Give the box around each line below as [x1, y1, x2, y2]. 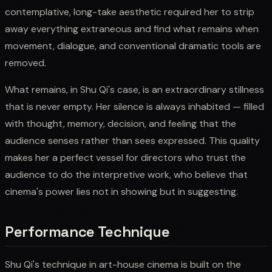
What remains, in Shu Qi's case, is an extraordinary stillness [5, 83, 264, 96]
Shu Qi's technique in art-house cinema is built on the [5, 257, 241, 271]
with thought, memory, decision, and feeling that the [5, 117, 236, 130]
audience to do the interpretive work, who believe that [5, 168, 248, 181]
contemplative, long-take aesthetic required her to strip [5, 5, 254, 18]
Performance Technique [5, 222, 170, 241]
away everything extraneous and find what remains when [5, 22, 259, 35]
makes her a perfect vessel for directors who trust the [5, 151, 246, 164]
